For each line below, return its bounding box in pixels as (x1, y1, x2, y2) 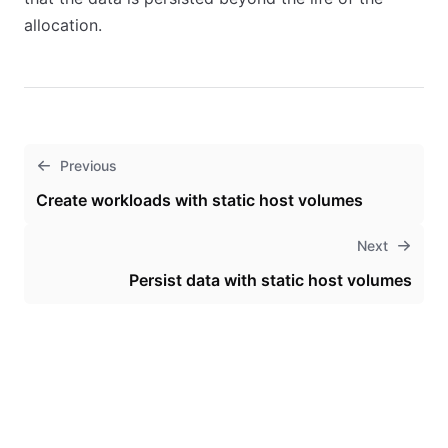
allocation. (24, 15, 102, 35)
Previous (60, 157, 117, 174)
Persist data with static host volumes (129, 270, 412, 290)
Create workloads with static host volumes (36, 190, 363, 210)
